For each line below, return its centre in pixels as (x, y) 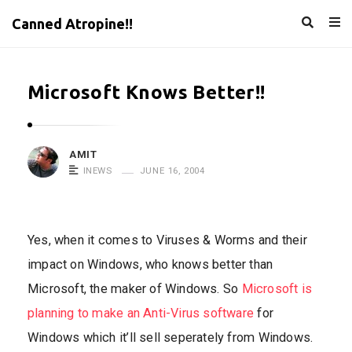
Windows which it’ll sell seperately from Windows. (170, 337)
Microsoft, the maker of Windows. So (135, 289)
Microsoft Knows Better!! (147, 92)
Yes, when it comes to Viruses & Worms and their (167, 240)
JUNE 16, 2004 (172, 170)
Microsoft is (277, 289)
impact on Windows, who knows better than (150, 264)
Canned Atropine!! (72, 24)
